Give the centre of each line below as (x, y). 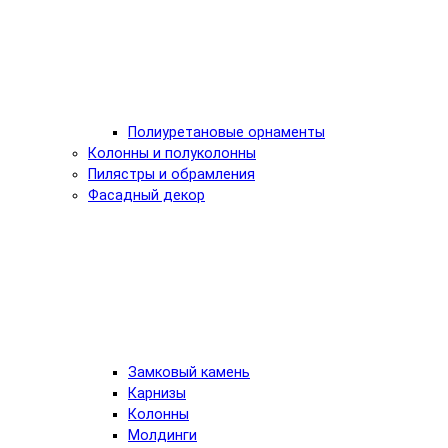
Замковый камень (189, 372)
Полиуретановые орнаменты (226, 132)
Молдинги (162, 435)
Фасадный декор (146, 195)
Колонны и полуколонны (172, 153)
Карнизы (157, 393)
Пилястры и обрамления (171, 174)
